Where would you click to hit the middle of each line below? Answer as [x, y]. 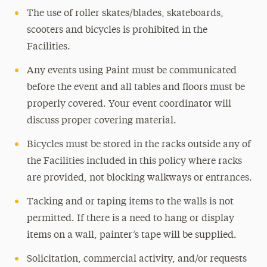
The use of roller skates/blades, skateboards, [125, 14]
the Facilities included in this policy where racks [134, 162]
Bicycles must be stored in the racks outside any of [139, 145]
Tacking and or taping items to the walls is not [130, 202]
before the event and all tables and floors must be [136, 88]
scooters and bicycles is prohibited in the [117, 30]
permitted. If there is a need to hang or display [130, 219]
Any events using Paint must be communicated [131, 71]
